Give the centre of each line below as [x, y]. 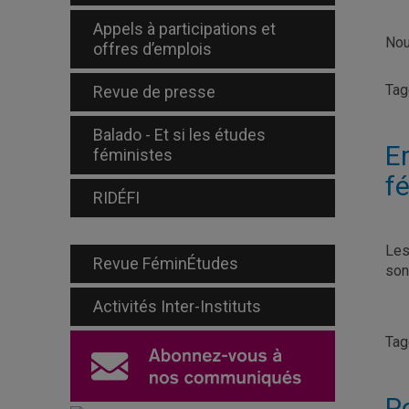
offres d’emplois [152, 49]
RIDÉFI [116, 198]
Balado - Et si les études [179, 135]
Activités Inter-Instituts [177, 306]
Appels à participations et [184, 29]
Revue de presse [154, 92]
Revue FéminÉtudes [166, 263]
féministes [133, 155]
